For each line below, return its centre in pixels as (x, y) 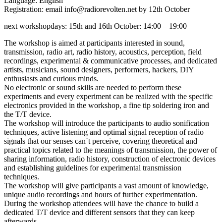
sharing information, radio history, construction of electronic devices (110, 159)
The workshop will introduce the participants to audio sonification (107, 123)
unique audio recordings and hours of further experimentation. (101, 194)
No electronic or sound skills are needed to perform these (93, 87)
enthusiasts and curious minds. (51, 78)
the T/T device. (28, 114)
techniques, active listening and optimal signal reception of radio (104, 132)
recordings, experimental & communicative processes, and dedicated (111, 60)
